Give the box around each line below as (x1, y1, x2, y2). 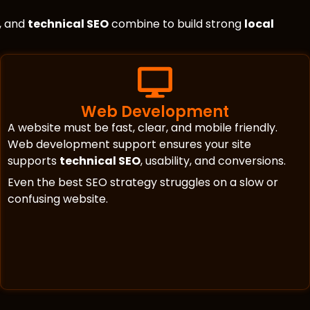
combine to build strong (109, 16, 244, 33)
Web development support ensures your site (8, 136, 251, 153)
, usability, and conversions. (140, 153, 286, 170)
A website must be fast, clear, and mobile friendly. (8, 120, 277, 136)
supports (8, 153, 60, 170)
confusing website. (8, 191, 108, 208)
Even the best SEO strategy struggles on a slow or (8, 174, 278, 191)
